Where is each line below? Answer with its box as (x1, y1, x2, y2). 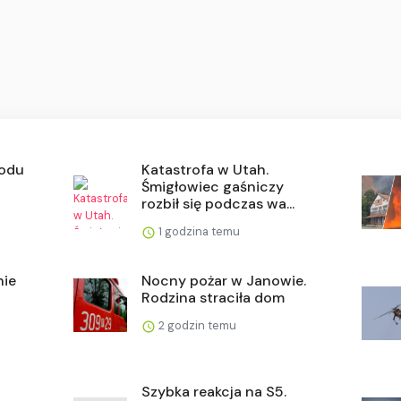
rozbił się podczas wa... (141, 194, 295, 214)
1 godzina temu (156, 224, 241, 240)
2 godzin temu (156, 318, 237, 334)
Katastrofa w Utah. (141, 160, 269, 180)
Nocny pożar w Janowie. (141, 271, 307, 291)
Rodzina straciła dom (141, 288, 286, 308)
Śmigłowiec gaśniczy (141, 177, 285, 197)
